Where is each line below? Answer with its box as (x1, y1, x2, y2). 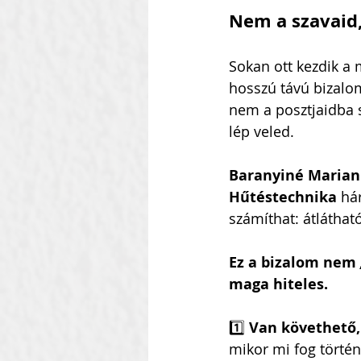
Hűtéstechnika (229, 187, 337, 208)
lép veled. (229, 122, 294, 142)
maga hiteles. (229, 274, 328, 295)
